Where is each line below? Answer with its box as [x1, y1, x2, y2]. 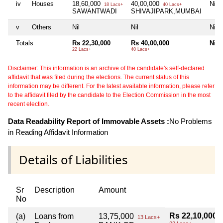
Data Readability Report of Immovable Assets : [8, 117, 169, 126]
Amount [99, 186, 126, 195]
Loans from [34, 212, 74, 221]
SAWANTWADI [72, 7, 117, 15]
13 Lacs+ [136, 214, 160, 221]
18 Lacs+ [103, 2, 123, 7]
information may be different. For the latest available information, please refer [8, 83, 215, 90]
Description [34, 186, 75, 195]
